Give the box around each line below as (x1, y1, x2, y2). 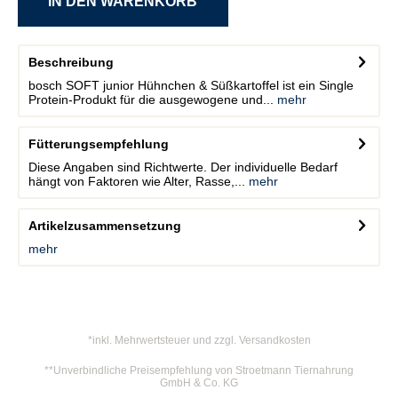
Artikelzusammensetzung (28, 218, 181, 233)
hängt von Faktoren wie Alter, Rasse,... (28, 173, 245, 188)
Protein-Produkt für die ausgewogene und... (28, 92, 274, 107)
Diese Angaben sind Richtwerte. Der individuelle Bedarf (28, 159, 338, 174)
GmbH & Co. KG (160, 376, 238, 389)
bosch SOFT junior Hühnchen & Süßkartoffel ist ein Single (28, 77, 354, 92)
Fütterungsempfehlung (28, 136, 169, 151)
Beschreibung (28, 54, 114, 69)
